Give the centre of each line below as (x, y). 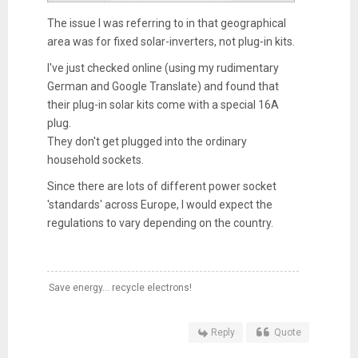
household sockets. (95, 159)
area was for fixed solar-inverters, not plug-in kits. (171, 41)
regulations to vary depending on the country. (160, 223)
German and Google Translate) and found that (163, 86)
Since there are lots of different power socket (161, 186)
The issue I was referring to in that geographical (166, 23)
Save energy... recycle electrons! (120, 287)
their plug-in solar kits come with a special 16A (163, 104)
